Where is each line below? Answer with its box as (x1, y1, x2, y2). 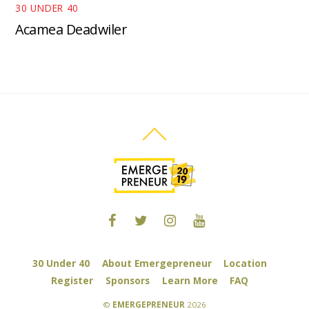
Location (223, 256, 268, 270)
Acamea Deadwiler (15, 19, 127, 39)
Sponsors (105, 273, 150, 287)
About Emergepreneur (101, 256, 212, 270)
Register (51, 273, 94, 287)
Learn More (161, 273, 218, 287)
